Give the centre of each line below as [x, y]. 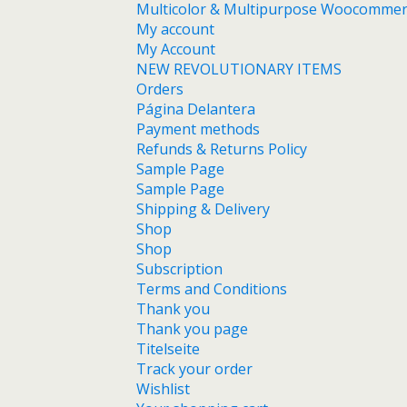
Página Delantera [196, 109]
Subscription [179, 268]
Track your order [194, 368]
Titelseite [168, 348]
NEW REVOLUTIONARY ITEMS [239, 69]
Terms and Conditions [212, 288]
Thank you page [192, 328]
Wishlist [163, 388]
